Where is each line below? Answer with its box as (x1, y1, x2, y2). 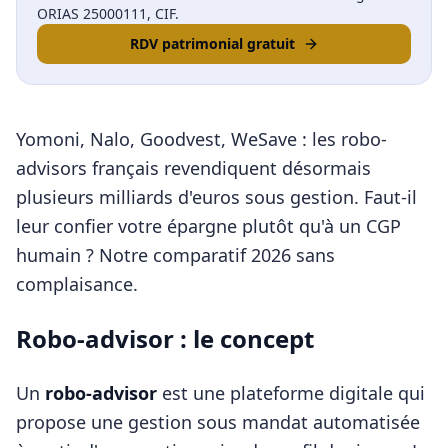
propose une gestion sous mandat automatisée (16, 410, 420, 434)
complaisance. (16, 272, 138, 296)
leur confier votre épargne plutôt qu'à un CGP (16, 214, 401, 238)
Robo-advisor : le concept (16, 322, 314, 355)
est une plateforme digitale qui (157, 381, 425, 405)
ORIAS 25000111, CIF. (37, 4, 179, 23)
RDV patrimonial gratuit (129, 34, 295, 53)
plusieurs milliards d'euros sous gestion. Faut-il (16, 185, 417, 209)
